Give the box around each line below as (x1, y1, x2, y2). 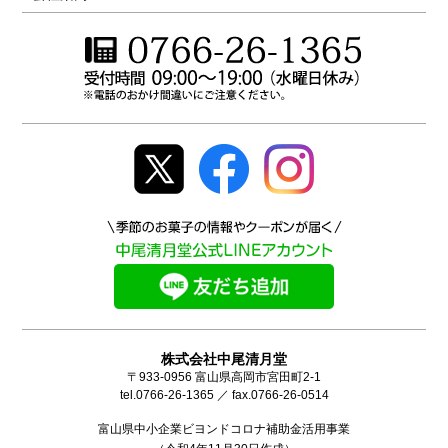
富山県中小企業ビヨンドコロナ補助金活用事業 (98, 422, 350, 437)
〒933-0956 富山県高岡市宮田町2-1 (127, 370, 321, 385)
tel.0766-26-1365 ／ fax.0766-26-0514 (119, 388, 329, 403)
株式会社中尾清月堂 (161, 351, 287, 368)
